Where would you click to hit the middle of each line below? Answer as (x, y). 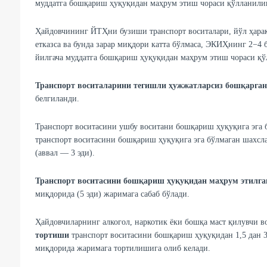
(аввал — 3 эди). (65, 153)
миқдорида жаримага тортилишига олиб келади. (122, 249)
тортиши (52, 235)
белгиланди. (57, 99)
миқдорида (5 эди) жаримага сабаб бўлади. (112, 194)
